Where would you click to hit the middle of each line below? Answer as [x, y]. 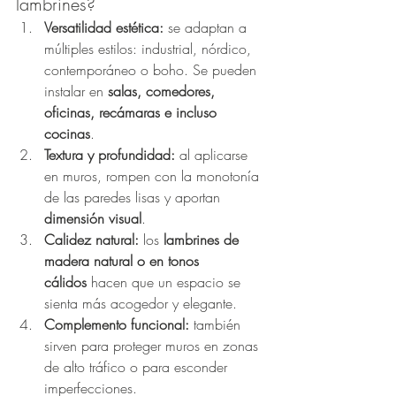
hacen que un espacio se [166, 282]
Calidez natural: [91, 239]
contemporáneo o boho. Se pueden [152, 69]
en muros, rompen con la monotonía [154, 175]
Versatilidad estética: [104, 27]
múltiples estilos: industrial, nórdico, [150, 48]
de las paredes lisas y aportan [134, 197]
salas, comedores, [164, 91]
